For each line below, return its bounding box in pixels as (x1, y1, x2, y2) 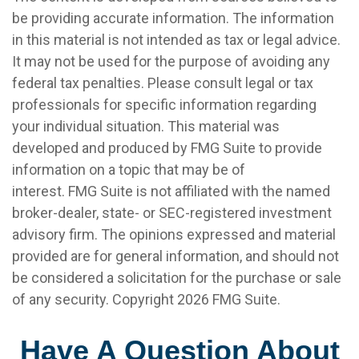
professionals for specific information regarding (12, 96, 317, 113)
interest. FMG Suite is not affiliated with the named (12, 183, 330, 200)
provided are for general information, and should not (12, 248, 339, 264)
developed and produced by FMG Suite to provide (12, 139, 322, 156)
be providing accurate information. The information (12, 10, 334, 26)
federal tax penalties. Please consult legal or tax (12, 75, 313, 91)
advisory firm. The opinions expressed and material (12, 226, 336, 243)
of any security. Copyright (12, 291, 177, 308)
